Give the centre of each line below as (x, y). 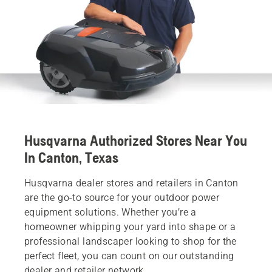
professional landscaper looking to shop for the (131, 241)
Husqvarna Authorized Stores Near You (136, 140)
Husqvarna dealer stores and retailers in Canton (131, 183)
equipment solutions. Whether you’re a (110, 212)
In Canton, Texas (71, 157)
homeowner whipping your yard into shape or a (130, 226)
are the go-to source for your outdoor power (122, 197)
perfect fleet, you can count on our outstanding (129, 256)
